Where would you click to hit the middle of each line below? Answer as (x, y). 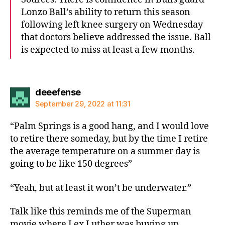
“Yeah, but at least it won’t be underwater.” (101, 188)
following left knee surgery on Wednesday (112, 25)
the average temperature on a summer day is (105, 151)
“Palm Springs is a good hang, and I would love (109, 126)
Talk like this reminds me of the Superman (101, 212)
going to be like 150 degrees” (71, 164)
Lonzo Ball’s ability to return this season (106, 12)
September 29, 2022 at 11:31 (83, 104)
